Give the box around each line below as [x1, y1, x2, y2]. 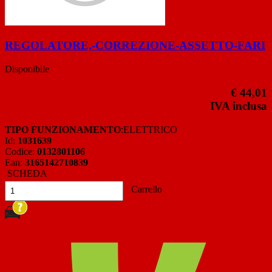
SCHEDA [5, 168, 47, 178]
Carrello [129, 183, 162, 194]
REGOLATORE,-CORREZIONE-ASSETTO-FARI [5, 39, 265, 52]
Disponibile [5, 64, 49, 75]
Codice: [5, 146, 37, 157]
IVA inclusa [210, 99, 267, 112]
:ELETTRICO [121, 124, 177, 135]
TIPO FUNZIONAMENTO [5, 124, 121, 135]
